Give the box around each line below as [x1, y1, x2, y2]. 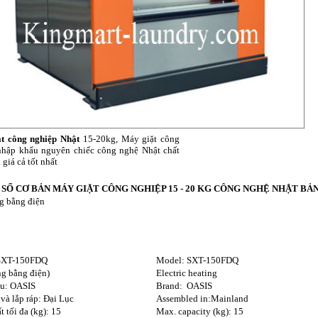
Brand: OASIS [156, 280, 212, 291]
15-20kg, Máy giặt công [79, 133, 180, 144]
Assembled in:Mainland [156, 292, 248, 304]
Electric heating [156, 267, 217, 278]
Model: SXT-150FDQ [156, 254, 238, 265]
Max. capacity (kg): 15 [156, 305, 243, 317]
